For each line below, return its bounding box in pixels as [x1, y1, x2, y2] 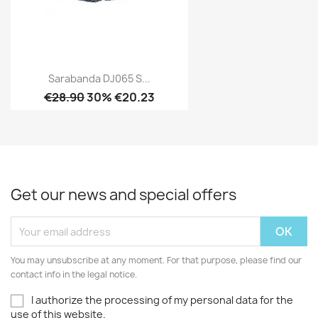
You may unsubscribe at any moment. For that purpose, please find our [11, 254, 302, 266]
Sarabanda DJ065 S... [48, 72, 150, 86]
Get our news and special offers [11, 185, 236, 205]
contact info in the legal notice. [11, 268, 137, 280]
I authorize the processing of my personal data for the [31, 293, 293, 307]
